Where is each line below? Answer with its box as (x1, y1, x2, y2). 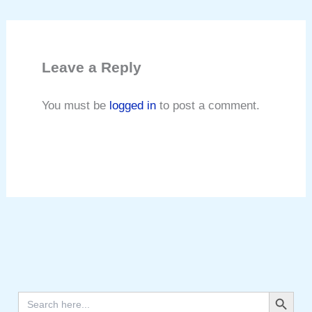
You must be (42, 98, 110, 112)
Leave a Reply (42, 59, 142, 75)
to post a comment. (156, 98, 260, 112)
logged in (109, 98, 157, 112)
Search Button (267, 284, 302, 298)
